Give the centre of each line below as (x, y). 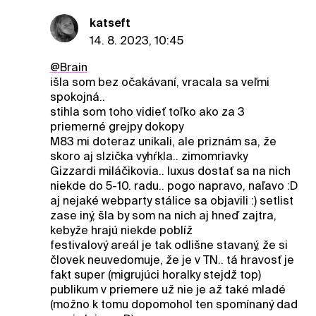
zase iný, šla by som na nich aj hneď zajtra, (163, 215)
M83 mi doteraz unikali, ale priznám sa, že (163, 141)
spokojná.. (77, 97)
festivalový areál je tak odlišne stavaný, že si (169, 245)
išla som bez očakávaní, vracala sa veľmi (159, 82)
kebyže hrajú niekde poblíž (121, 230)
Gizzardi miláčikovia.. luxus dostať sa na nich (170, 171)
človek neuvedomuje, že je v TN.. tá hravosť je (172, 260)
